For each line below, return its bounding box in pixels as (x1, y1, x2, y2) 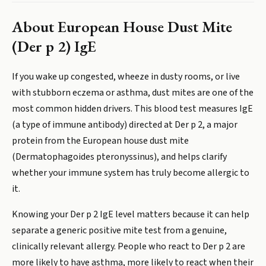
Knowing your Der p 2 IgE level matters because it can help (12, 208, 249, 221)
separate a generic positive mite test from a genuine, (12, 224, 227, 237)
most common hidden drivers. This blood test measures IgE (12, 102, 253, 115)
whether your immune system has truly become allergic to (12, 166, 249, 179)
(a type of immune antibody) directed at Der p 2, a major (12, 118, 237, 131)
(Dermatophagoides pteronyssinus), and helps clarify (12, 150, 227, 163)
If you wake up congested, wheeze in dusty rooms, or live (12, 70, 240, 83)
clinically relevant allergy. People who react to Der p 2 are (12, 240, 245, 253)
